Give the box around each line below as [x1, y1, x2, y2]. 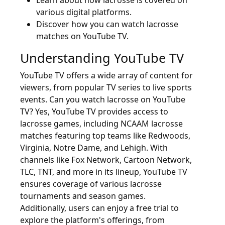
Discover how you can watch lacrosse [36, 19, 178, 30]
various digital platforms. [36, 7, 132, 18]
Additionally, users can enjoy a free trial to [20, 202, 179, 213]
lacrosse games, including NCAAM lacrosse [20, 118, 183, 129]
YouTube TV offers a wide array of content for [20, 70, 193, 81]
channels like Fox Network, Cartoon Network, [20, 154, 192, 165]
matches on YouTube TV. [36, 31, 129, 42]
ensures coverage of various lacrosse [20, 178, 162, 189]
